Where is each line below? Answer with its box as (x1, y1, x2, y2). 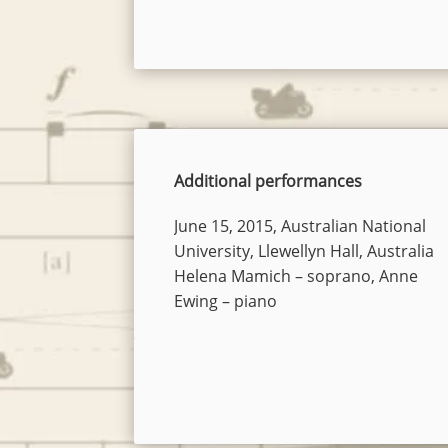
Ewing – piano (174, 290, 278, 312)
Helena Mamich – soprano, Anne (174, 265, 419, 287)
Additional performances (174, 170, 363, 192)
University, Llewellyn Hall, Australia (174, 240, 435, 262)
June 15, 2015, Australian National (174, 215, 427, 237)
